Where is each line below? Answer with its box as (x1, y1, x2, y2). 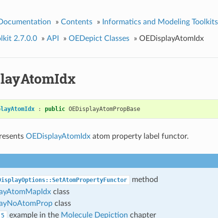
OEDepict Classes (68, 34, 129, 42)
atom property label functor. (90, 132, 189, 140)
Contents (60, 18, 92, 26)
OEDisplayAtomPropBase (68, 105, 140, 112)
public (44, 105, 65, 112)
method (129, 175, 158, 183)
